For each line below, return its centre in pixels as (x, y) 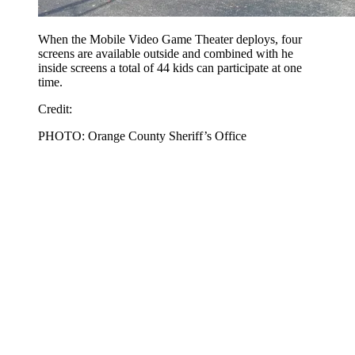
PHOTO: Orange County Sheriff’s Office (142, 136)
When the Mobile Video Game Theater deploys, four (170, 39)
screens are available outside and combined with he (166, 53)
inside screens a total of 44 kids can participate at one (170, 68)
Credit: (55, 109)
